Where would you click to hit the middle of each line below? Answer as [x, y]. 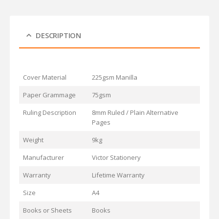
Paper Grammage [49, 95]
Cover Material [44, 77]
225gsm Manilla [114, 77]
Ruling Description [49, 112]
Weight [33, 140]
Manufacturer [43, 157]
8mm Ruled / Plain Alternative [135, 112]
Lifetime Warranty [118, 175]
